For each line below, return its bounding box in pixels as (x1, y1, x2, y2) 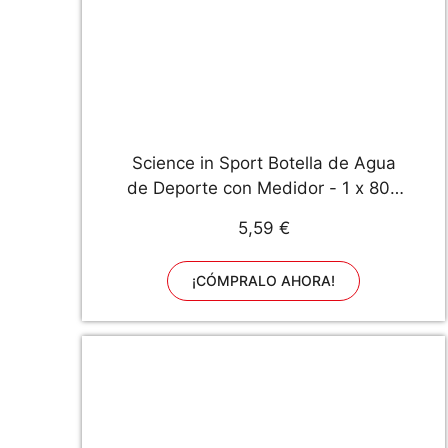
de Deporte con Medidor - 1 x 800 (126, 178, 401, 198)
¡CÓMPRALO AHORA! (192, 272, 336, 289)
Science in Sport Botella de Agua (131, 153, 396, 173)
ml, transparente (197, 203, 330, 223)
